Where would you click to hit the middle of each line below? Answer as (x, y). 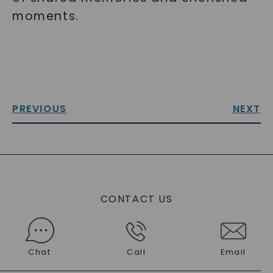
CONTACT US (136, 199)
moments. (45, 16)
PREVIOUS (39, 109)
